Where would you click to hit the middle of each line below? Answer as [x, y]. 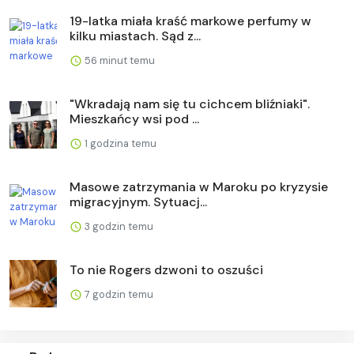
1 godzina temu [119, 143]
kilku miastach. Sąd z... [135, 36]
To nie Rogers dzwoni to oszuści [166, 269]
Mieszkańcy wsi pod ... [134, 119]
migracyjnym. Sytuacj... [138, 201]
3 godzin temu [118, 226]
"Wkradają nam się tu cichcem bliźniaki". [190, 104]
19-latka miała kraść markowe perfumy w [190, 21]
